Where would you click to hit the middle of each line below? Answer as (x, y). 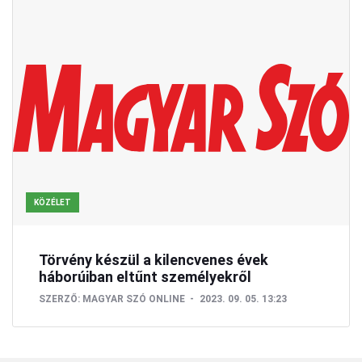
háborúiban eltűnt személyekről (145, 277)
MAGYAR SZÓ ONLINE (134, 299)
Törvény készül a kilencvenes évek (154, 260)
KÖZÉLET (53, 203)
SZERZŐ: (59, 299)
